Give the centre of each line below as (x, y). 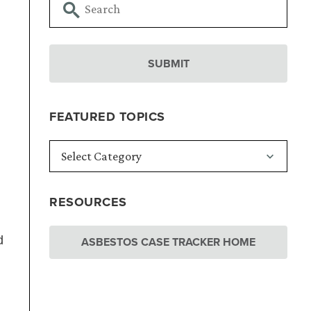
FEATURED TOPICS (107, 117)
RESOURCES (88, 202)
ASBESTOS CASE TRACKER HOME (169, 242)
